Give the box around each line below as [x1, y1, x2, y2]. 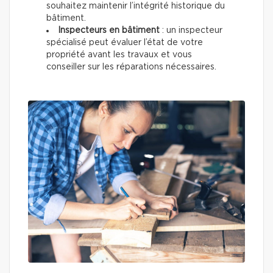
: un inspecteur [160, 26, 222, 35]
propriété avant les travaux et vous [46, 50, 192, 59]
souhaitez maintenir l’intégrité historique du [46, 1, 225, 10]
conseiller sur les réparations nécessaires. [46, 62, 216, 71]
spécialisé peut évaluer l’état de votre [46, 38, 203, 47]
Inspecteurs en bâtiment [58, 26, 160, 35]
